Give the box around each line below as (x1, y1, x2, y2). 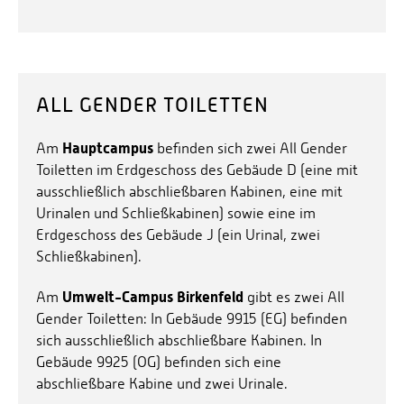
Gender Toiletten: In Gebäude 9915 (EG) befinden (36, 309, 347, 327)
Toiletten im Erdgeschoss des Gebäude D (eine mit (36, 161, 358, 179)
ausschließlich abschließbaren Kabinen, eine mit (36, 182, 343, 200)
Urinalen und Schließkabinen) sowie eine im (36, 204, 316, 222)
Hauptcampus (62, 138, 153, 157)
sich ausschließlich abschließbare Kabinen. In (36, 331, 322, 349)
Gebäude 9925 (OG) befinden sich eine (36, 353, 281, 371)
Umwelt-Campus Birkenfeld (62, 287, 243, 306)
